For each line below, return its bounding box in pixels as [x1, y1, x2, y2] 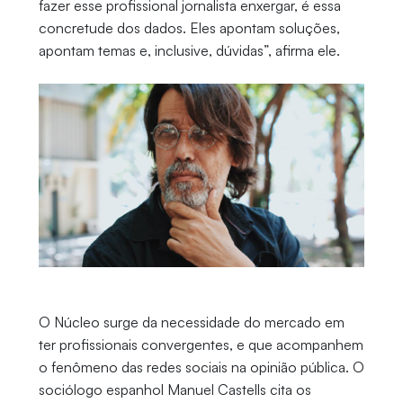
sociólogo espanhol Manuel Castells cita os [38, 381, 311, 399]
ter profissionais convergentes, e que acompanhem [38, 336, 363, 354]
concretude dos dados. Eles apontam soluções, [38, 19, 340, 38]
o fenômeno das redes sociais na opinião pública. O [38, 358, 364, 377]
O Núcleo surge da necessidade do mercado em [38, 313, 345, 332]
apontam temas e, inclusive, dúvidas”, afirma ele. [38, 41, 340, 60]
